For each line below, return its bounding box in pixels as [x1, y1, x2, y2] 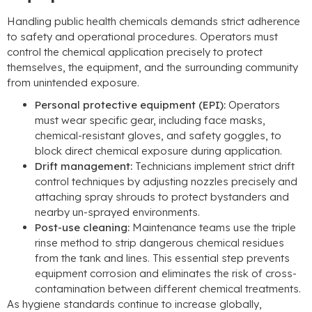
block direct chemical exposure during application [35, 144, 280, 158]
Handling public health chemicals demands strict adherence [7, 15, 300, 29]
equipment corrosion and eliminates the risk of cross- [35, 267, 297, 281]
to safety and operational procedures [7, 30, 195, 44]
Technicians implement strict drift [135, 159, 295, 173]
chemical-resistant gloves [35, 129, 161, 143]
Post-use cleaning [35, 221, 127, 235]
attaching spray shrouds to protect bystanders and [35, 190, 289, 204]
